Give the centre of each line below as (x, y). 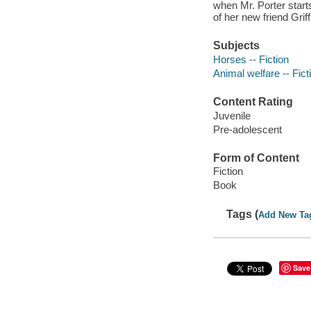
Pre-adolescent (247, 129)
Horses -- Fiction (251, 59)
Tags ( (243, 214)
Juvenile (232, 115)
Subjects (236, 46)
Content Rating (253, 102)
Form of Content (256, 158)
